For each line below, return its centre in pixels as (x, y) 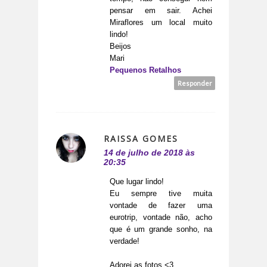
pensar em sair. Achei (161, 11)
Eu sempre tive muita (161, 194)
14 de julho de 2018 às (149, 153)
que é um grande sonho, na (161, 229)
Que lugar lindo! (137, 182)
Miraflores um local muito (161, 23)
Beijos (120, 46)
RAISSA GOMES (141, 139)
